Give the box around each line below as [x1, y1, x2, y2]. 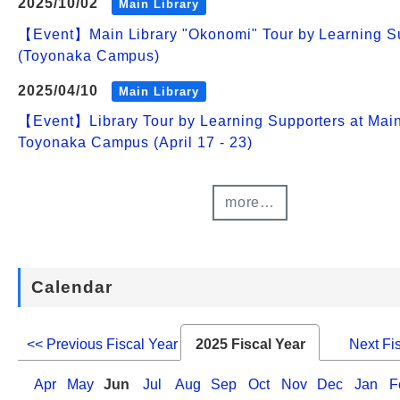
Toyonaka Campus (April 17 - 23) [18, 135, 253, 151]
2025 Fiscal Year [195, 336, 305, 352]
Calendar [30, 277, 112, 296]
